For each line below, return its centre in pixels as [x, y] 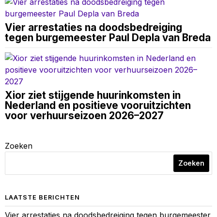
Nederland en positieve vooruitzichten [98, 106]
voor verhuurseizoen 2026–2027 [84, 116]
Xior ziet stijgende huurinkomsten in [93, 95]
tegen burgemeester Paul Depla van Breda [108, 38]
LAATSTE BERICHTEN [42, 198]
